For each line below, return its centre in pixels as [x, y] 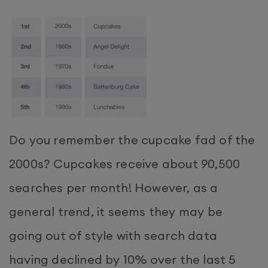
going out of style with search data [113, 236]
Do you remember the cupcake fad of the [132, 140]
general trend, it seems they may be [116, 212]
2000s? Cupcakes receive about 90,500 [125, 164]
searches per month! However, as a [114, 188]
